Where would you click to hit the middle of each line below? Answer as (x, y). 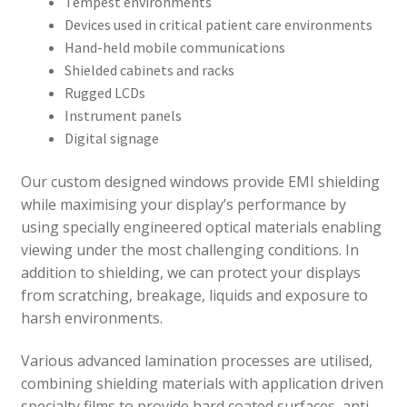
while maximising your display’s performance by (183, 204)
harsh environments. (91, 318)
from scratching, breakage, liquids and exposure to (194, 295)
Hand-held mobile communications (174, 47)
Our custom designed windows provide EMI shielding (200, 181)
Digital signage (111, 138)
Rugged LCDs (104, 92)
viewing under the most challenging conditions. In (189, 249)
